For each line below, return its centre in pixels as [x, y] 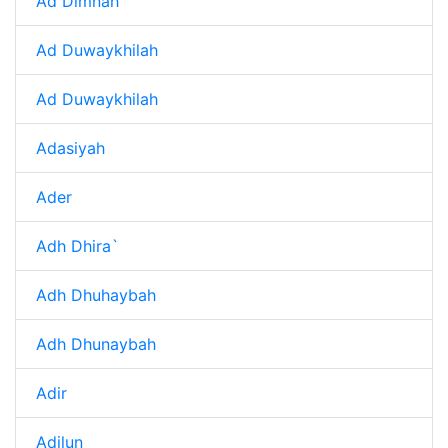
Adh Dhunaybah [96, 344]
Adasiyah [70, 148]
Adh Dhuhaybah [96, 295]
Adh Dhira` [77, 246]
